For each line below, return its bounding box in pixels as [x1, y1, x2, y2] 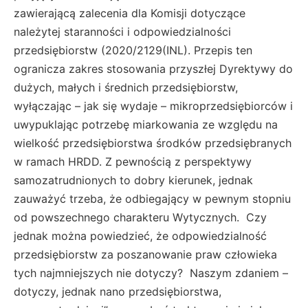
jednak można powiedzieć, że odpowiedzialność [14, 228, 267, 243]
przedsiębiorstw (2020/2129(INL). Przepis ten [14, 43, 252, 57]
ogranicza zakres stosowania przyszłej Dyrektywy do [14, 61, 293, 76]
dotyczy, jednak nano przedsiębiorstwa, [14, 284, 221, 298]
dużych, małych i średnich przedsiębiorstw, [14, 80, 238, 94]
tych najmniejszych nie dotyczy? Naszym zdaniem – [14, 265, 288, 280]
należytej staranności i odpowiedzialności [14, 24, 231, 38]
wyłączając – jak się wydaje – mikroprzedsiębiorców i [14, 98, 293, 113]
